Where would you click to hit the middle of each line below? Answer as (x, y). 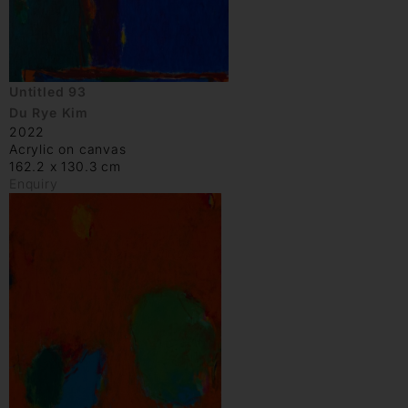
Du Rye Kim (49, 112)
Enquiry (34, 183)
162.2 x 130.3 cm (65, 166)
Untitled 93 (48, 91)
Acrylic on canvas (68, 148)
